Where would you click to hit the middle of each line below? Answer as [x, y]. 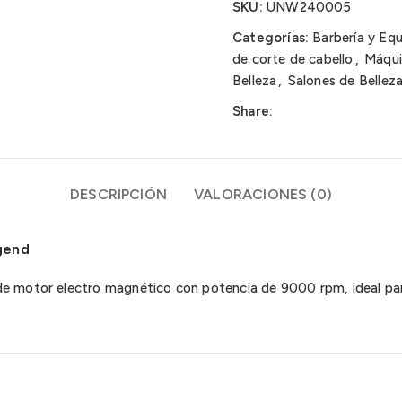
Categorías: [271, 38]
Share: [253, 111]
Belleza [255, 81]
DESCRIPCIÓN [118, 194]
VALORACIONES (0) [263, 194]
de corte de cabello [293, 59]
